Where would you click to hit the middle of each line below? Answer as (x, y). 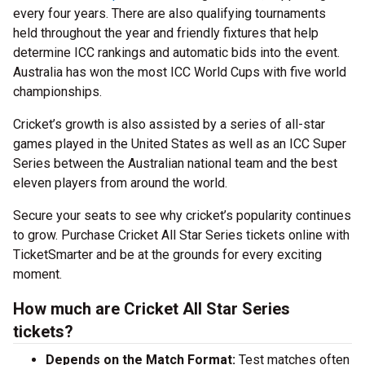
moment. (37, 274)
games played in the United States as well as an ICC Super (180, 144)
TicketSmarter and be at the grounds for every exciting (167, 255)
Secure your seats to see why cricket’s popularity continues (182, 215)
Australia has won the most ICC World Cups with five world (180, 72)
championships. (57, 92)
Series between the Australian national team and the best (175, 163)
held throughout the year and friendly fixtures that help (166, 33)
